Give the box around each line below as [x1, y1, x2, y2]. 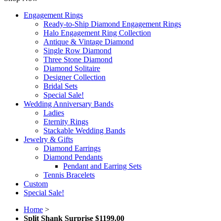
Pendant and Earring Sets [63, 162, 142, 171]
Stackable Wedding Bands [43, 126, 125, 135]
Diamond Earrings [43, 144, 101, 153]
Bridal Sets [43, 82, 77, 91]
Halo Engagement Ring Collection [43, 29, 151, 37]
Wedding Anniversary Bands [24, 100, 113, 109]
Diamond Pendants [43, 153, 103, 162]
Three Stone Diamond [43, 55, 112, 64]
